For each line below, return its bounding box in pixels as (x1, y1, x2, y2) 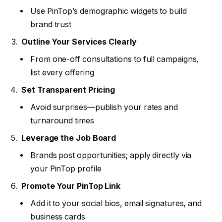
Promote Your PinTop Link (21, 181, 121, 191)
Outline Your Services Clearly (21, 37, 137, 47)
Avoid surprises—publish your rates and (30, 102, 178, 112)
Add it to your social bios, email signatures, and (30, 198, 202, 208)
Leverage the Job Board (21, 133, 116, 143)
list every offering (30, 67, 94, 77)
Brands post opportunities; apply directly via (30, 150, 192, 160)
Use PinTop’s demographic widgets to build (30, 6, 187, 16)
